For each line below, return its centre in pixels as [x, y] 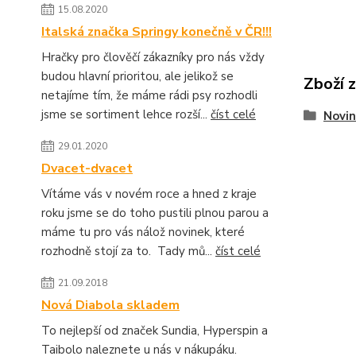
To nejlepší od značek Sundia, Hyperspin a [155, 331]
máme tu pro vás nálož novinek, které [143, 232]
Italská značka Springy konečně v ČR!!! [157, 32]
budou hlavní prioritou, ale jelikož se [137, 76]
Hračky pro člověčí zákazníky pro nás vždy [153, 57]
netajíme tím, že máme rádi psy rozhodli [149, 95]
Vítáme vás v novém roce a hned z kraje [149, 194]
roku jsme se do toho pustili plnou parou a [155, 213]
